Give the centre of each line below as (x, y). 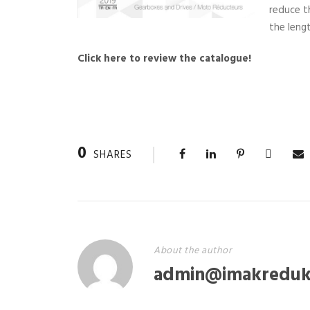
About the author (193, 251)
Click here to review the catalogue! (164, 59)
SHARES (113, 155)
